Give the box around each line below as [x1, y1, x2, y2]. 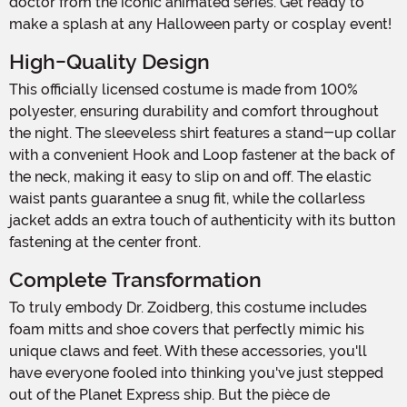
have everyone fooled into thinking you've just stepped [9, 363, 383, 382]
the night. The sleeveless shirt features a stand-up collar [9, 124, 396, 142]
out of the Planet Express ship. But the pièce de [9, 385, 330, 403]
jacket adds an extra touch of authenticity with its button [9, 211, 395, 229]
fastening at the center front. [9, 233, 201, 251]
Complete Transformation [9, 267, 262, 293]
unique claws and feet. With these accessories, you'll [9, 342, 367, 360]
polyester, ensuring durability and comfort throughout [9, 102, 379, 120]
